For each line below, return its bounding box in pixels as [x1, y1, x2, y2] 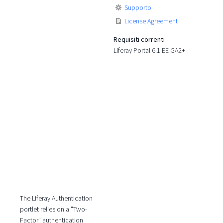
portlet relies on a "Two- [19, 205, 87, 214]
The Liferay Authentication [19, 194, 93, 203]
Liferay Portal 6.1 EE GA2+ [113, 45, 186, 55]
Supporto [124, 2, 152, 12]
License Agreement [124, 16, 178, 25]
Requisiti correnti [113, 34, 165, 44]
